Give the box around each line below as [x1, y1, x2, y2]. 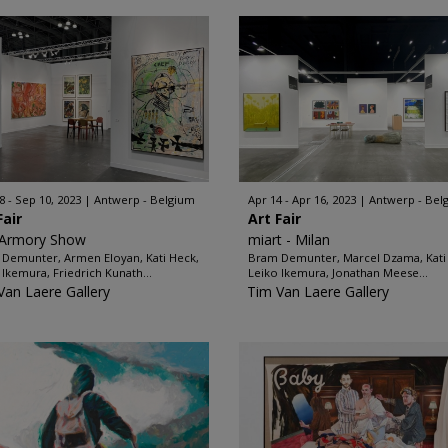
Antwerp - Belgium [94, 192, 196, 207]
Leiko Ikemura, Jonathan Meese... [248, 265, 428, 280]
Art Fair [248, 209, 301, 228]
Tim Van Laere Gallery [247, 282, 389, 301]
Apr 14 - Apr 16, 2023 [248, 192, 356, 207]
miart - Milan [248, 230, 330, 249]
